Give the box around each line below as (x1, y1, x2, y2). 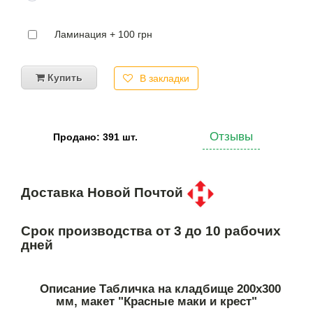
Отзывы (209, 129, 253, 143)
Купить (45, 71, 82, 83)
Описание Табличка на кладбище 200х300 (39, 282, 281, 296)
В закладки (140, 72, 189, 84)
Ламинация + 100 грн (54, 28, 152, 40)
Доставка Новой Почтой (21, 185, 187, 201)
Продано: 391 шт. (53, 131, 138, 143)
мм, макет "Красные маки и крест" (56, 295, 257, 309)
